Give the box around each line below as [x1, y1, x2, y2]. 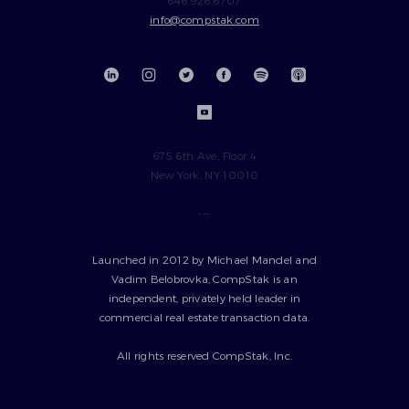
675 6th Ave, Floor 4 [152, 148, 257, 162]
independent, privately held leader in [108, 290, 301, 304]
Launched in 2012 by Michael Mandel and [91, 252, 318, 266]
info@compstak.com [149, 12, 260, 26]
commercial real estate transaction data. [99, 309, 310, 323]
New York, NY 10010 [150, 167, 259, 181]
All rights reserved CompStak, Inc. [116, 348, 293, 362]
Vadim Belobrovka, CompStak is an [111, 271, 298, 285]
